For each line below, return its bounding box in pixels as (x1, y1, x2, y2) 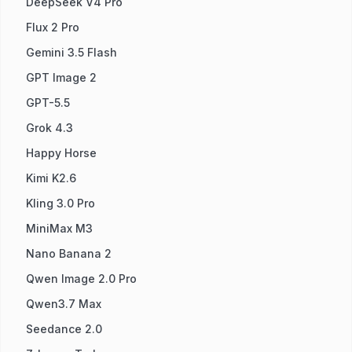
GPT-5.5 (26, 96, 70, 109)
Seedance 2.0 (26, 322, 102, 335)
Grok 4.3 (26, 121, 73, 134)
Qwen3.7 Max (26, 297, 101, 310)
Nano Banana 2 (26, 247, 112, 260)
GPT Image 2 (26, 71, 97, 84)
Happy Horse (26, 146, 97, 159)
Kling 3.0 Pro (26, 196, 95, 210)
